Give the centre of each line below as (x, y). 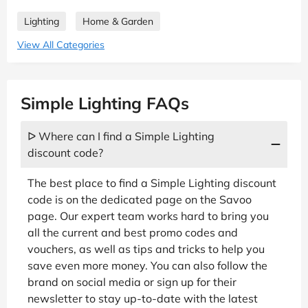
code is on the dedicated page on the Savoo (140, 199)
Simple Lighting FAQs (105, 103)
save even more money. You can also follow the (147, 265)
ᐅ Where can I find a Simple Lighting (121, 136)
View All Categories (61, 44)
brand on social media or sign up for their (132, 282)
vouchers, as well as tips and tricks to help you (146, 249)
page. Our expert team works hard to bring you (148, 216)
